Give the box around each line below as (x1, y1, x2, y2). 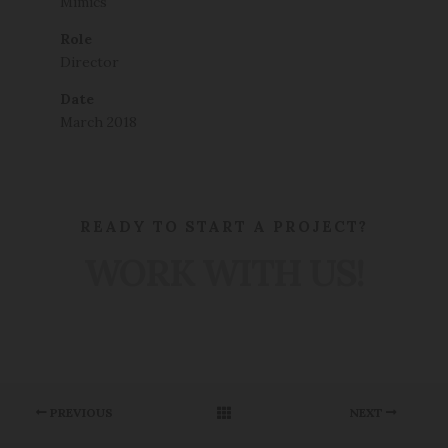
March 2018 (60, 113, 137, 131)
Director (60, 53, 119, 71)
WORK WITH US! (84, 249, 364, 296)
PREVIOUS (47, 405, 114, 420)
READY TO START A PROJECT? (80, 217, 368, 236)
